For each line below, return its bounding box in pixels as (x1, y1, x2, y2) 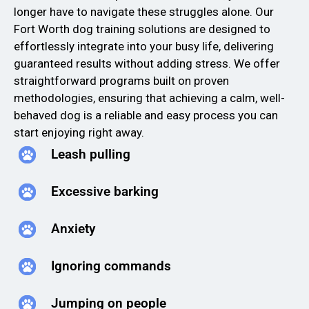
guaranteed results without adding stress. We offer (14, 56, 280, 70)
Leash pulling (50, 146, 130, 163)
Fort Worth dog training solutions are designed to (14, 21, 270, 36)
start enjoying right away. (14, 125, 144, 139)
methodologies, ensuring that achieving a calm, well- (14, 90, 285, 105)
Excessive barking (50, 183, 159, 200)
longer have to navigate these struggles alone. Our (14, 4, 274, 19)
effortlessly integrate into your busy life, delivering (14, 39, 274, 53)
